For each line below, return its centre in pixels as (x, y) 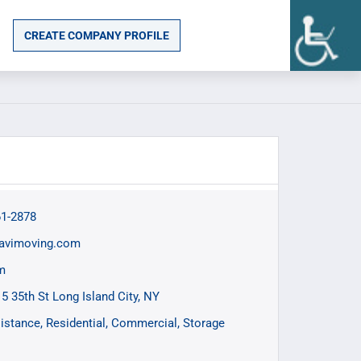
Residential (76, 323)
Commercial (144, 323)
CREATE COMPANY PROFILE (97, 35)
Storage (204, 323)
